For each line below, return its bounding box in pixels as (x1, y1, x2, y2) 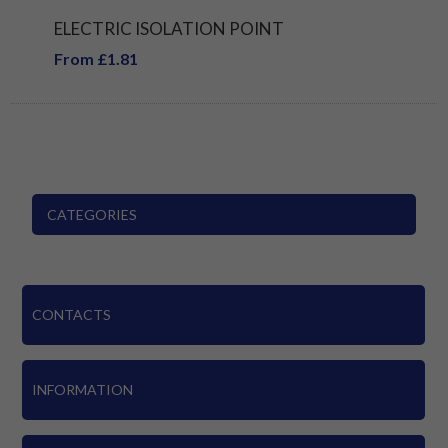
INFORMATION (32, 381, 134, 399)
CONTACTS (32, 306, 112, 324)
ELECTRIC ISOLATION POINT (53, 17, 284, 39)
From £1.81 (53, 48, 138, 68)
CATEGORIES (47, 205, 138, 223)
